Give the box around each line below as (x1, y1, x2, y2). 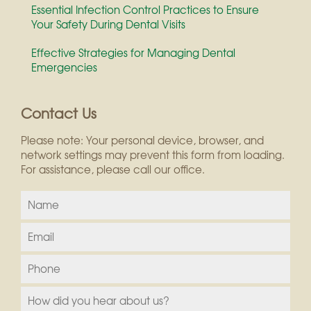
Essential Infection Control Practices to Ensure (31, 2, 259, 18)
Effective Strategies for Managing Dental (31, 45, 235, 61)
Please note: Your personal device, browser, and (21, 133, 264, 149)
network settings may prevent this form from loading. (21, 147, 285, 163)
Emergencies (31, 60, 97, 76)
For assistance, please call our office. (21, 162, 205, 178)
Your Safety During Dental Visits (31, 17, 185, 33)
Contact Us (21, 103, 96, 124)
